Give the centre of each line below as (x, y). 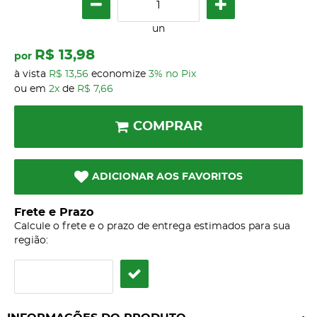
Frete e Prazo (54, 213)
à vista (31, 74)
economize (119, 74)
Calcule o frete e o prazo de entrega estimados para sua (152, 227)
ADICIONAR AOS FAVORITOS (167, 177)
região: (31, 241)
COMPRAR (167, 127)
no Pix (181, 74)
